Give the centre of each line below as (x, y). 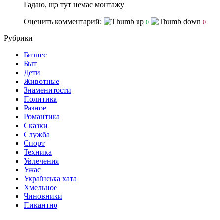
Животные (41, 81)
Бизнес (35, 55)
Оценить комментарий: (64, 21)
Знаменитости (47, 90)
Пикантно (41, 205)
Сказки (36, 125)
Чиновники (43, 196)
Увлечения (41, 161)
